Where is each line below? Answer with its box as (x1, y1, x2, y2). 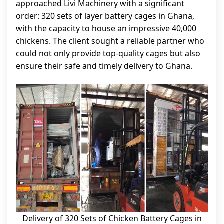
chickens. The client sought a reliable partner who (16, 35, 204, 46)
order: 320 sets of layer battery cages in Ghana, (16, 10, 194, 21)
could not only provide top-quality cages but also (16, 48, 200, 59)
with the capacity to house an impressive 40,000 (16, 23, 196, 34)
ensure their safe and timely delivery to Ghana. (16, 60, 192, 71)
